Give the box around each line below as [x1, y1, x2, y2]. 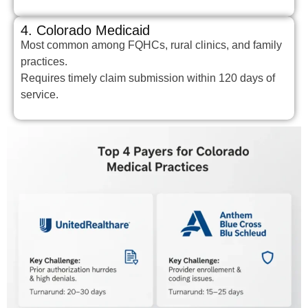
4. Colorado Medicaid [21, 22, 150, 38]
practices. [21, 55, 67, 67]
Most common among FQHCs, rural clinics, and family [21, 38, 282, 51]
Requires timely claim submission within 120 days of [21, 71, 275, 84]
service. [21, 88, 58, 100]
